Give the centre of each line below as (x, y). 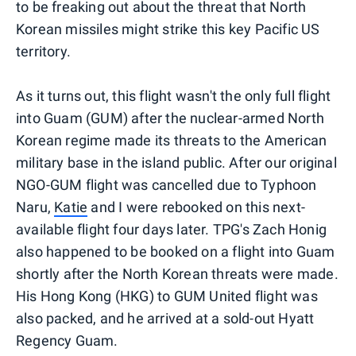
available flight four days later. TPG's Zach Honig (172, 229)
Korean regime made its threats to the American (172, 140)
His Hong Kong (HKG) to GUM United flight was (167, 296)
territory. (43, 51)
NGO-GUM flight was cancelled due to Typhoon (166, 184)
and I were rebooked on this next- (197, 207)
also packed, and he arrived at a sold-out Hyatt (165, 318)
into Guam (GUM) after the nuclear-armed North (170, 118)
